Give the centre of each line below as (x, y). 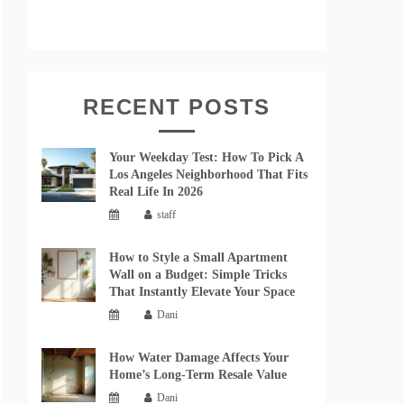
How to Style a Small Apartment (198, 258)
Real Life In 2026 (156, 192)
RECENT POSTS (177, 107)
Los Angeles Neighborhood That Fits (208, 175)
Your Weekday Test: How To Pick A (206, 158)
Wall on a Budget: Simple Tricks (198, 275)
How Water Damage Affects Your (199, 358)
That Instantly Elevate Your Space (202, 292)
